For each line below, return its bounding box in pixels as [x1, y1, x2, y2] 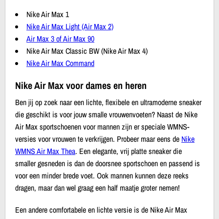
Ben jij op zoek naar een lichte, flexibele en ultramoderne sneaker [15, 96, 201, 108]
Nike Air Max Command [26, 57, 94, 68]
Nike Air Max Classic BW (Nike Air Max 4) [26, 45, 148, 56]
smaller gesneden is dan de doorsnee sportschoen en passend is [15, 157, 200, 169]
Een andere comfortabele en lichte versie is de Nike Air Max [15, 204, 187, 215]
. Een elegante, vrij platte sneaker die [75, 145, 182, 156]
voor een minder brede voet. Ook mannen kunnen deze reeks [15, 170, 189, 181]
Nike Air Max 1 [26, 8, 69, 20]
